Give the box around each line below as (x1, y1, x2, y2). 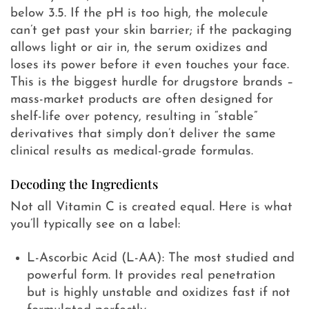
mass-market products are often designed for (10, 93, 273, 107)
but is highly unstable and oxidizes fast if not (27, 286, 291, 299)
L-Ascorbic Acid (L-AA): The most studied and (27, 251, 295, 265)
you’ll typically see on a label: (10, 217, 180, 231)
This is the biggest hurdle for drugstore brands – (10, 76, 294, 90)
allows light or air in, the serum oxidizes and (10, 41, 268, 55)
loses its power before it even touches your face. (10, 59, 289, 72)
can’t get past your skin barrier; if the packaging (10, 24, 292, 38)
